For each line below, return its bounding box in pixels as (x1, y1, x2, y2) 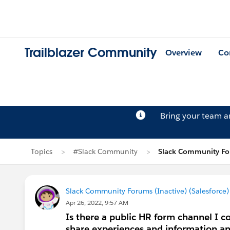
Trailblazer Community (25, 45, 157, 61)
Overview (165, 47, 202, 59)
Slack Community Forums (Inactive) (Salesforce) (66, 186, 229, 196)
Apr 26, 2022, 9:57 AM (66, 198, 128, 207)
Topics (31, 147, 52, 156)
